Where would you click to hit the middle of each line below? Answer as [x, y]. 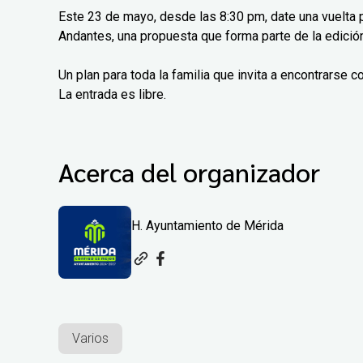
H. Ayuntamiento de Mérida [207, 225]
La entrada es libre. [112, 95]
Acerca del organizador [189, 172]
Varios [90, 338]
